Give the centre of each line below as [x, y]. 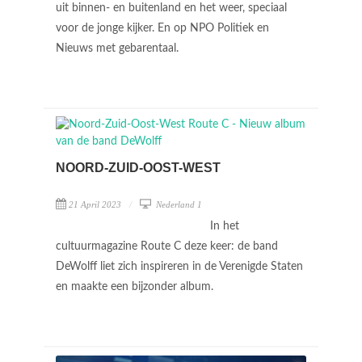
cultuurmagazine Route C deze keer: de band [167, 246]
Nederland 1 [178, 204]
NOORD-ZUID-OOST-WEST [138, 168]
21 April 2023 [95, 204]
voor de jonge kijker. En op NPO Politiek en [162, 28]
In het [225, 226]
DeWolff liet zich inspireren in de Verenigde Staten [179, 267]
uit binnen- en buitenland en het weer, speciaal [171, 8]
